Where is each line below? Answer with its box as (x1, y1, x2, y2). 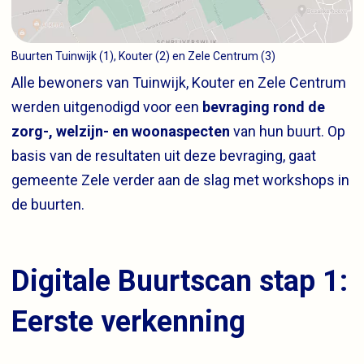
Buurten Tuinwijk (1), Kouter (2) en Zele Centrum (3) (11, 49, 275, 63)
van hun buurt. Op (230, 122, 345, 140)
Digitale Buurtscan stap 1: (11, 263, 348, 298)
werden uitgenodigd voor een (11, 97, 202, 115)
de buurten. (11, 195, 84, 213)
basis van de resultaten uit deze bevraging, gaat (11, 146, 316, 164)
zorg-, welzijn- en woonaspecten (11, 122, 230, 140)
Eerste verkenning (11, 304, 245, 339)
